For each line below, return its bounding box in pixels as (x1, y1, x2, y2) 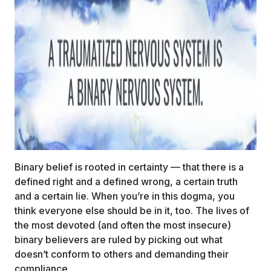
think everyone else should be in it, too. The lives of (15, 204, 249, 217)
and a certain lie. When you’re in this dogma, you (15, 190, 235, 202)
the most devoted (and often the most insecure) (15, 219, 231, 231)
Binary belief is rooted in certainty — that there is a (15, 161, 244, 173)
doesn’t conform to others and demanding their (15, 248, 229, 260)
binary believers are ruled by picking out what (15, 233, 223, 246)
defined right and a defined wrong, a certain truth (15, 175, 238, 188)
